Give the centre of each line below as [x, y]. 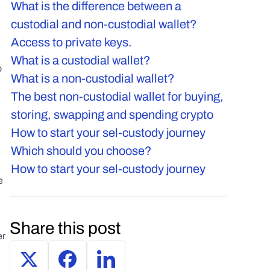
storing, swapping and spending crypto [112, 115]
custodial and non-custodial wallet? [104, 24]
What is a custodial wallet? [81, 60]
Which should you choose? [81, 151]
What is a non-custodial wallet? [93, 78]
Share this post [65, 228]
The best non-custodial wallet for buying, [117, 96]
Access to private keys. [71, 42]
